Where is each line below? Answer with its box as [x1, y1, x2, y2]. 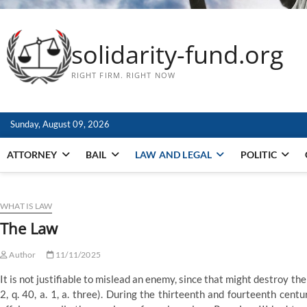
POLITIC [240, 149, 278, 161]
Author [8, 249, 36, 260]
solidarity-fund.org [71, 38, 284, 72]
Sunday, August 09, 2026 [10, 119, 110, 130]
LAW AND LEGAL [134, 149, 212, 161]
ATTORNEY [7, 149, 58, 161]
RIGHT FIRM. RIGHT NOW [71, 70, 175, 81]
